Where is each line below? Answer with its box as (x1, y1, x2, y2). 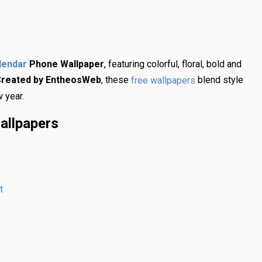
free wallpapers (131, 74, 195, 86)
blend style (195, 74, 243, 86)
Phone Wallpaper (27, 58, 104, 70)
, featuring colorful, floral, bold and (104, 58, 242, 70)
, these (101, 74, 131, 86)
